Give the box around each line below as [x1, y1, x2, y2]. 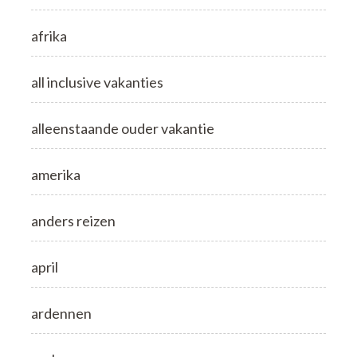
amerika [31, 165, 80, 183]
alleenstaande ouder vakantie [31, 119, 214, 137]
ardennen [31, 304, 92, 322]
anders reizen [31, 211, 116, 229]
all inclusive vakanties [31, 73, 163, 91]
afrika [31, 26, 67, 45]
